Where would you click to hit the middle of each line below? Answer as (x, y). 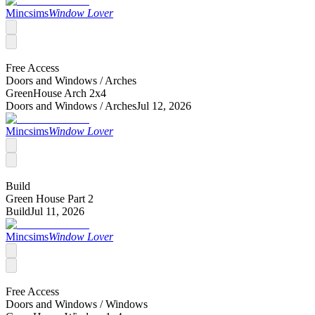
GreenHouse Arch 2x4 (56, 93)
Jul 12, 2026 (164, 105)
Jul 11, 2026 (57, 211)
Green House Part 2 (50, 198)
